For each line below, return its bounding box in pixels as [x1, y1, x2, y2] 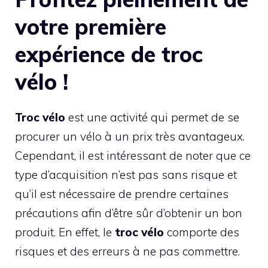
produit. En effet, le [15, 224, 115, 239]
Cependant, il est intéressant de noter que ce [15, 148, 251, 163]
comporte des [164, 224, 239, 239]
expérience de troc [15, 40, 203, 68]
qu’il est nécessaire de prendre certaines [15, 186, 229, 201]
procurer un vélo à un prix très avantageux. [15, 129, 245, 144]
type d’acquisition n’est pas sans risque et [15, 167, 237, 182]
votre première [15, 13, 166, 40]
